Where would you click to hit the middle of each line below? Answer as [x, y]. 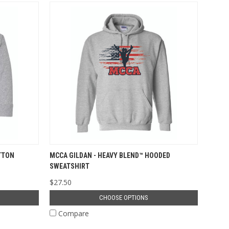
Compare [74, 213]
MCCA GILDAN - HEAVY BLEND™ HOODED [110, 155]
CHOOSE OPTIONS [123, 197]
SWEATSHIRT [70, 166]
